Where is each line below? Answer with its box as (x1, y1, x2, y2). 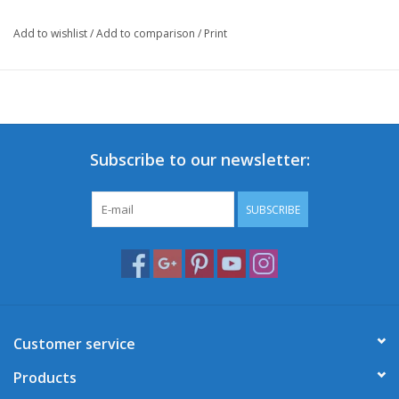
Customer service (13, 334, 135, 354)
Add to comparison (96, 26, 198, 42)
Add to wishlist (13, 26, 87, 42)
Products (13, 368, 77, 388)
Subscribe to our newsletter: (89, 149, 310, 171)
